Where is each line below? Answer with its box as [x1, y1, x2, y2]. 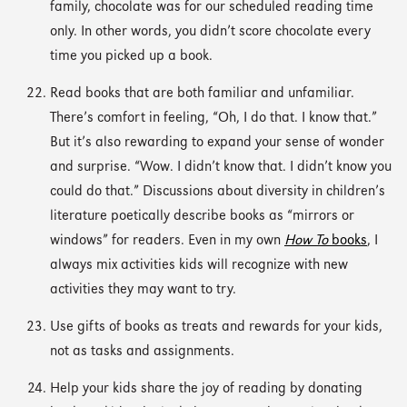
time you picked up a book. [50, 49, 213, 64]
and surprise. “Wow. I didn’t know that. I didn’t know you [50, 160, 392, 174]
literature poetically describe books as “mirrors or [50, 209, 354, 223]
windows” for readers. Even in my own [50, 233, 284, 248]
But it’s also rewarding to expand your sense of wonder [50, 135, 384, 150]
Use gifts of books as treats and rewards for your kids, [50, 320, 382, 334]
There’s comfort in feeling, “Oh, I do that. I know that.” [50, 111, 377, 125]
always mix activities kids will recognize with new [50, 258, 348, 273]
